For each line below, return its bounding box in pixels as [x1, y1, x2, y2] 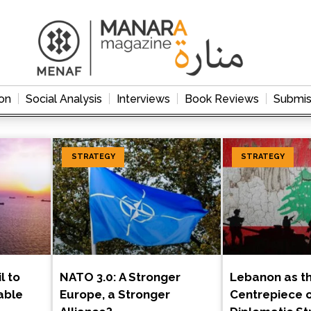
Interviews [117, 92, 170, 106]
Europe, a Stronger [60, 287, 171, 302]
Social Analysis [26, 92, 102, 106]
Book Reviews [185, 92, 259, 106]
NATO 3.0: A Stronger [60, 270, 181, 285]
